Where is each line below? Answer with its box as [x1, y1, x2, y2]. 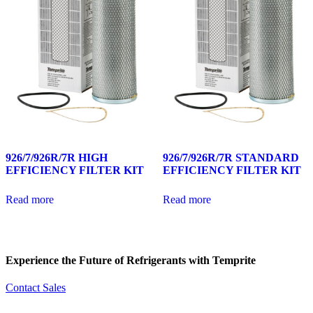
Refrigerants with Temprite [124, 254, 256, 266]
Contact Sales [6, 282, 66, 294]
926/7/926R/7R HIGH [6, 151, 108, 163]
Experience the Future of [6, 254, 124, 266]
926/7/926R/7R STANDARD [162, 151, 299, 163]
